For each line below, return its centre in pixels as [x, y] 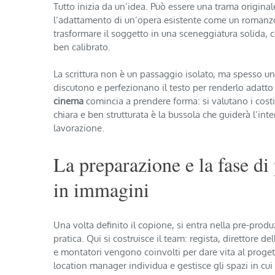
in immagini [101, 189]
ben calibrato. [82, 47]
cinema [68, 101]
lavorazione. [79, 128]
